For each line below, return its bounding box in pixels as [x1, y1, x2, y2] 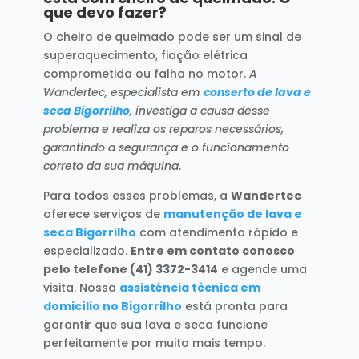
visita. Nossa [42, 279, 119, 296]
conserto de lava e [203, 83, 311, 100]
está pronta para [181, 297, 288, 314]
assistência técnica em [119, 279, 260, 296]
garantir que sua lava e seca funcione [42, 316, 268, 333]
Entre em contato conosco [130, 242, 295, 259]
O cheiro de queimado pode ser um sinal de [42, 28, 301, 45]
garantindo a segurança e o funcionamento [42, 139, 289, 155]
